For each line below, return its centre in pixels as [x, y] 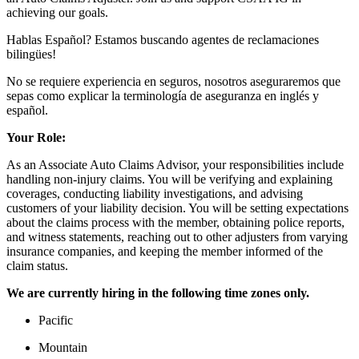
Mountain [63, 348]
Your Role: [36, 138]
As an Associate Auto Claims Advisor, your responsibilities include [175, 165]
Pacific [56, 321]
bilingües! [31, 54]
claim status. [37, 266]
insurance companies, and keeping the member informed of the [165, 252]
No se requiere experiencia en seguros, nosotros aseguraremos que [173, 82]
